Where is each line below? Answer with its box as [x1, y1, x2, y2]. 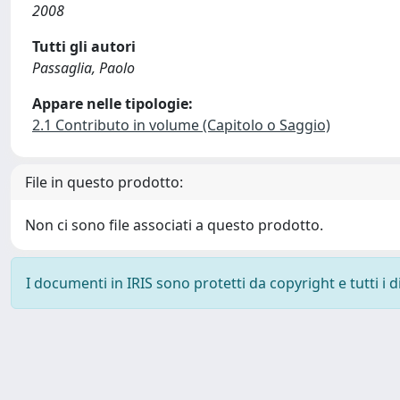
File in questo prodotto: [25, 172, 183, 192]
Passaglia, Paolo [32, 58, 135, 78]
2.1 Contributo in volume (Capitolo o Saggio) [32, 115, 330, 135]
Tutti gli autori [32, 37, 136, 56]
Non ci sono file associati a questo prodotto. [25, 215, 323, 235]
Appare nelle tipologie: [32, 94, 193, 113]
